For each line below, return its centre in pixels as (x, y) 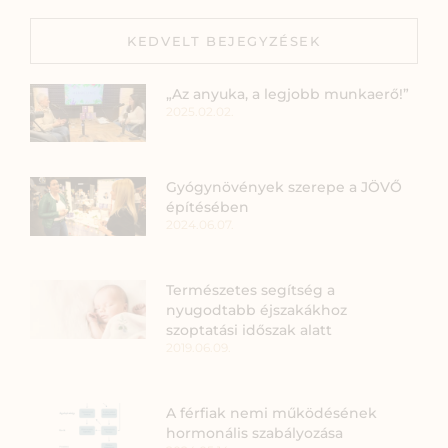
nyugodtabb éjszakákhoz (257, 310)
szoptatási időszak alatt (249, 330)
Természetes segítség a (251, 290)
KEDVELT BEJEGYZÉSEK (224, 41)
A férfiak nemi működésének (272, 413)
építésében (208, 207)
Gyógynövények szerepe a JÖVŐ (284, 187)
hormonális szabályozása (255, 433)
